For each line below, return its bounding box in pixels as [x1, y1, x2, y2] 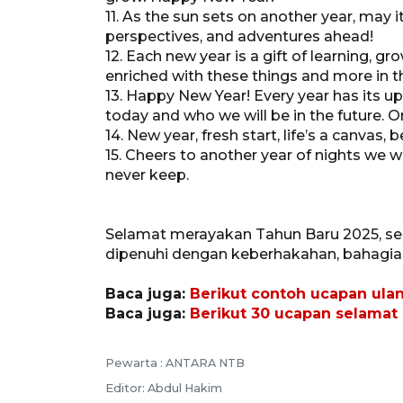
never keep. [105, 166, 189, 184]
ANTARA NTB [166, 355, 245, 370]
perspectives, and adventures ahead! [105, 27, 373, 45]
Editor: [105, 381, 148, 395]
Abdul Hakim [148, 381, 222, 395]
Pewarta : [105, 355, 166, 370]
